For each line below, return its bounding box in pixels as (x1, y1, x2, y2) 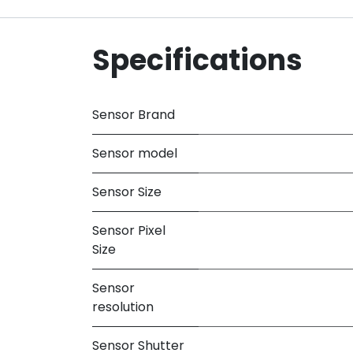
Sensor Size (92, 182, 162, 201)
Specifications (92, 39, 303, 80)
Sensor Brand (92, 105, 175, 124)
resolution (92, 297, 154, 316)
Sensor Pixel (92, 221, 165, 240)
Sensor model (92, 143, 177, 162)
